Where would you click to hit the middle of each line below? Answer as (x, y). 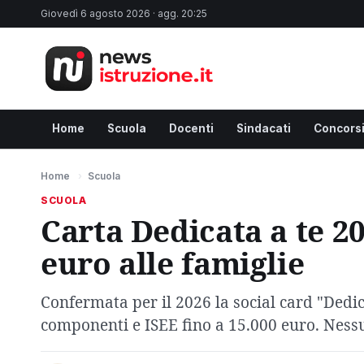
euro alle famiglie (173, 263)
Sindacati (264, 128)
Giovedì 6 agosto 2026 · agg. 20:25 (124, 13)
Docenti (191, 128)
